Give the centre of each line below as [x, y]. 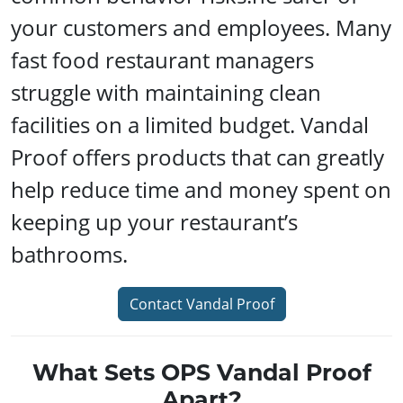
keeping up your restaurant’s [154, 222]
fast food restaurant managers [162, 60]
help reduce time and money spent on [201, 189]
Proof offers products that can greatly [197, 157]
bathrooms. [69, 254]
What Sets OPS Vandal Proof [201, 372]
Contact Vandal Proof [201, 304]
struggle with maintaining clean [166, 92]
